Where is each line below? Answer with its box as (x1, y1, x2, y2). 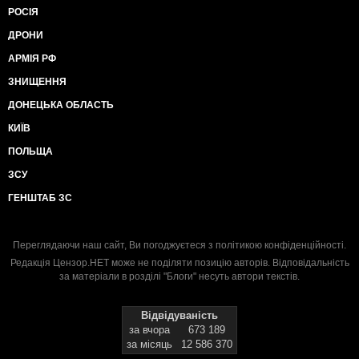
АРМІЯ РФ (8, 52, 56, 64)
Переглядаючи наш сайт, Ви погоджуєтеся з (13, 239, 216, 251)
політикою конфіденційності (216, 239, 344, 251)
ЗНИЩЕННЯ (8, 75, 67, 87)
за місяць (127, 337, 172, 350)
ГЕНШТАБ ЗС (8, 192, 72, 204)
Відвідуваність (141, 309, 218, 321)
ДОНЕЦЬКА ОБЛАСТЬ (8, 99, 114, 111)
